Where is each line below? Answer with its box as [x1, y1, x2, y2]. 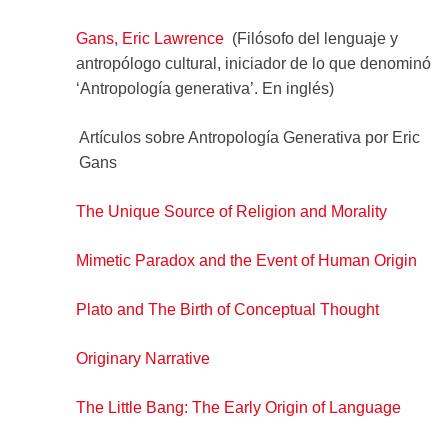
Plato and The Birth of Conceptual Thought [75, 300, 379, 318]
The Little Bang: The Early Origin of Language [75, 398, 401, 416]
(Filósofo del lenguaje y [223, 29, 398, 47]
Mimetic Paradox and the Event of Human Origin [75, 251, 417, 269]
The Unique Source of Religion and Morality [75, 202, 387, 220]
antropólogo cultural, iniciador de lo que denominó [75, 54, 431, 72]
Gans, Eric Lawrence [75, 29, 224, 47]
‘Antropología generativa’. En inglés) [75, 79, 334, 97]
